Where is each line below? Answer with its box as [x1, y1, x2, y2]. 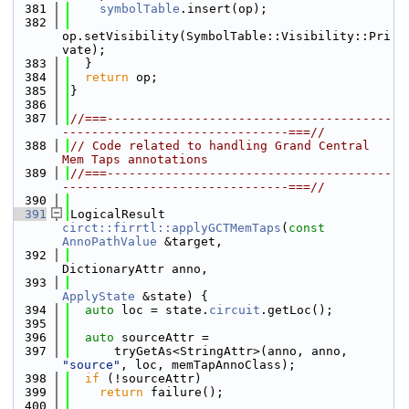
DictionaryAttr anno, [62, 262, 208, 276]
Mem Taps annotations [62, 152, 208, 166]
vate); [62, 43, 106, 57]
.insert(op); [180, 2, 267, 16]
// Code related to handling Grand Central [70, 139, 370, 152]
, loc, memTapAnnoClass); [121, 358, 296, 372]
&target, [157, 235, 223, 248]
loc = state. [114, 303, 209, 317]
